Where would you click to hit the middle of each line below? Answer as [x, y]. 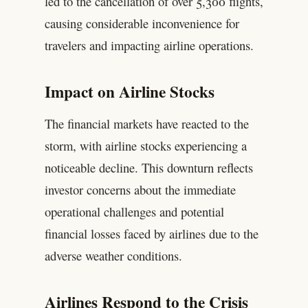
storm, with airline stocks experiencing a [145, 145]
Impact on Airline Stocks [129, 92]
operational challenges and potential [134, 211]
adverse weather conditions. [113, 255]
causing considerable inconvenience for [142, 23]
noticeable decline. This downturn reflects [148, 167]
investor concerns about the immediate [140, 189]
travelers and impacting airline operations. [149, 45]
